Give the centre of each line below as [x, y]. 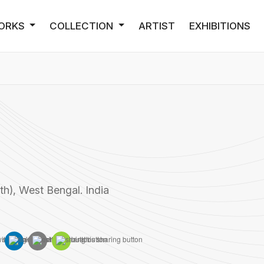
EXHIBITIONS [220, 26]
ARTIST [157, 26]
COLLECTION [83, 26]
